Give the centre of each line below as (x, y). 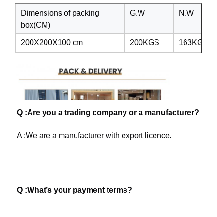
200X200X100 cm (52, 42)
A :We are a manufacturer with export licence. (95, 135)
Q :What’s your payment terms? (75, 190)
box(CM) (35, 25)
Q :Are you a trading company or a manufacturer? (108, 112)
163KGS (193, 42)
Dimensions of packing (60, 13)
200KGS (144, 42)
